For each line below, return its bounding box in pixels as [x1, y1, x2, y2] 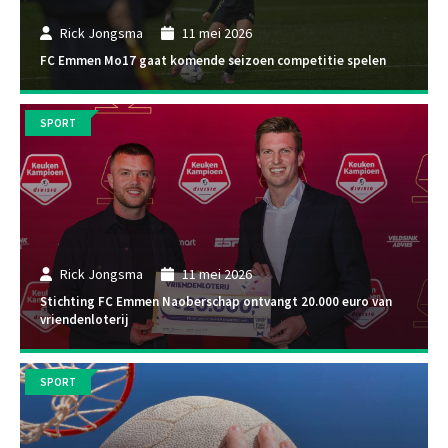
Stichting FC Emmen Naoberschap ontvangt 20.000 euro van [40, 293, 392, 311]
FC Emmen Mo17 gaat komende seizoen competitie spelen [40, 52, 386, 70]
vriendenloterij [40, 311, 128, 329]
